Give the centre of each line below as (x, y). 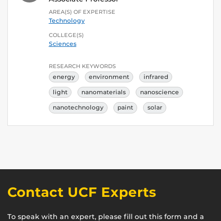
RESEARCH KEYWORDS (82, 66)
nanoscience (159, 92)
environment (109, 77)
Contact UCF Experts (82, 192)
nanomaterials (104, 92)
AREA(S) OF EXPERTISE (82, 12)
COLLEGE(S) (66, 35)
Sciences (62, 44)
